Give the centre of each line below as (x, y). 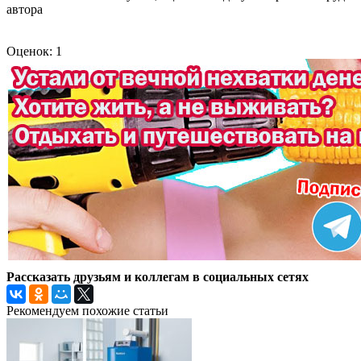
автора (25, 9)
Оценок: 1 (34, 51)
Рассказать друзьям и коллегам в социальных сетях (158, 276)
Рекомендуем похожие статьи (87, 310)
